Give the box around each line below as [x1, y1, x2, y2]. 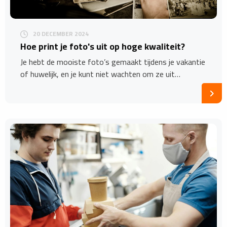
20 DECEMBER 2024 [33, 28, 89, 40]
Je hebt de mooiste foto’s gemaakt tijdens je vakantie [20, 54, 205, 70]
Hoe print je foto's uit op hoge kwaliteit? [20, 38, 185, 55]
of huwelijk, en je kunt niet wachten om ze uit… [20, 66, 180, 82]
